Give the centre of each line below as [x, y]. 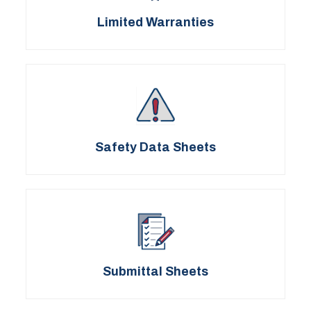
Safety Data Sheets [155, 147]
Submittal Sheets [155, 272]
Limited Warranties [155, 23]
